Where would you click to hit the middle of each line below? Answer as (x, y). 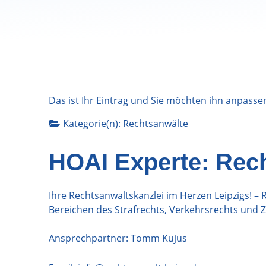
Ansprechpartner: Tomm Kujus (118, 238)
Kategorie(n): (93, 123)
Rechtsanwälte (156, 123)
